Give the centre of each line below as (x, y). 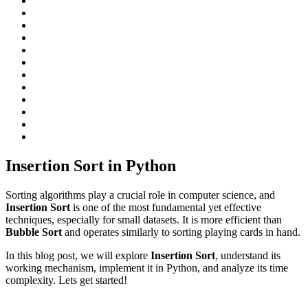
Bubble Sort (34, 232)
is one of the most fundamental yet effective (166, 207)
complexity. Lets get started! (66, 280)
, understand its (248, 255)
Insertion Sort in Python (91, 165)
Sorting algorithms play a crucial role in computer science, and (140, 195)
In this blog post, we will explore (78, 255)
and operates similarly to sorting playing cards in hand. (181, 232)
